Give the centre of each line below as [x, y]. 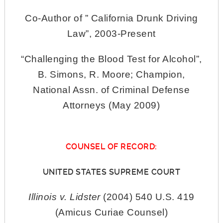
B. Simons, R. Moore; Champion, [111, 75]
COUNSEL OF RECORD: [111, 147]
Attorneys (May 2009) [111, 106]
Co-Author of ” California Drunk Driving [111, 18]
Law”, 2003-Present [111, 34]
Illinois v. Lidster [64, 197]
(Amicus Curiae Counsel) [111, 213]
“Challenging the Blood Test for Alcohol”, [111, 59]
